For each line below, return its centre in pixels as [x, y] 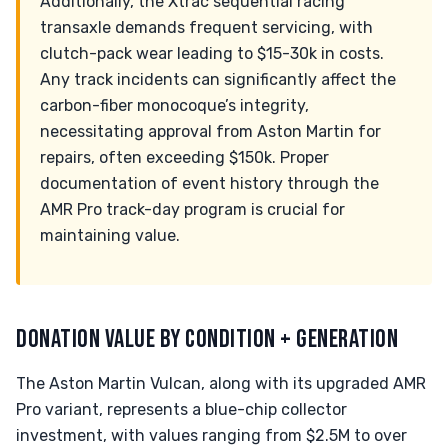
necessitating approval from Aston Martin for [210, 131]
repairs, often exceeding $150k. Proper [184, 157]
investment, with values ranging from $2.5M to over [211, 435]
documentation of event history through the [209, 183]
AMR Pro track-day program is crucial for [192, 209]
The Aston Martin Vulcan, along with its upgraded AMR [221, 383]
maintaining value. [110, 235]
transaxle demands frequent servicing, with [206, 27]
